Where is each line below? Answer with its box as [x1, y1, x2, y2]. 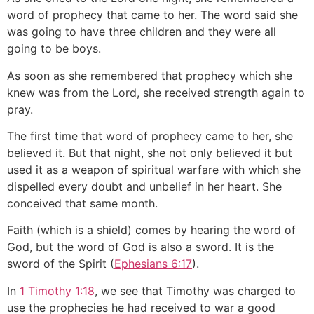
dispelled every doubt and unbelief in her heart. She [7, 179, 282, 194]
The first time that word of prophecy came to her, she [7, 129, 293, 144]
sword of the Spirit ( [7, 257, 114, 271]
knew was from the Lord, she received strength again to [7, 85, 305, 100]
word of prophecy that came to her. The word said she [7, 8, 298, 22]
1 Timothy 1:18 [20, 283, 95, 298]
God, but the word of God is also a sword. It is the [7, 240, 274, 254]
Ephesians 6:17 [114, 257, 192, 271]
